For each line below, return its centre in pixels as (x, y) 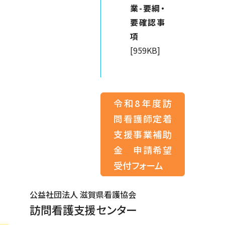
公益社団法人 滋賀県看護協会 (83, 195)
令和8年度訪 (143, 103)
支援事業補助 (143, 134)
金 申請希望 (143, 150)
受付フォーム (138, 165)
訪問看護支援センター (83, 210)
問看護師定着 (143, 119)
